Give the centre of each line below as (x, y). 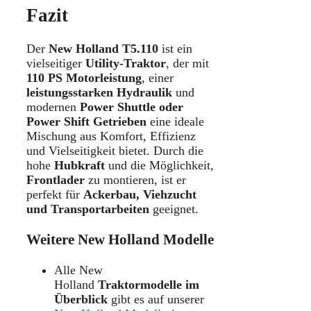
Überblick (81, 300)
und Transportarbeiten (88, 209)
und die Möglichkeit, (159, 166)
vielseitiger (56, 64)
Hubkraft (79, 166)
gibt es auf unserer (156, 300)
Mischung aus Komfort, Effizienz (111, 136)
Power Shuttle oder (132, 107)
